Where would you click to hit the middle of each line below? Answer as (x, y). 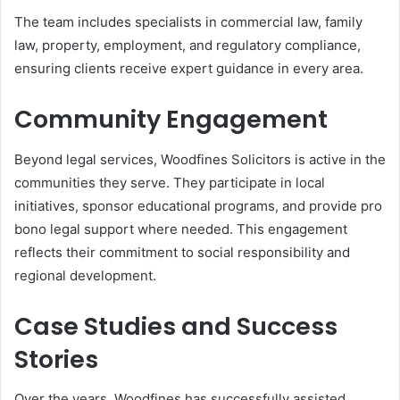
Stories (56, 359)
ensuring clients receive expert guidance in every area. (189, 68)
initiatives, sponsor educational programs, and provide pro (198, 205)
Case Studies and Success (176, 326)
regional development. (85, 275)
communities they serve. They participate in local (170, 182)
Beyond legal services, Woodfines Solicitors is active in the (200, 159)
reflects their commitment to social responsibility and (182, 252)
